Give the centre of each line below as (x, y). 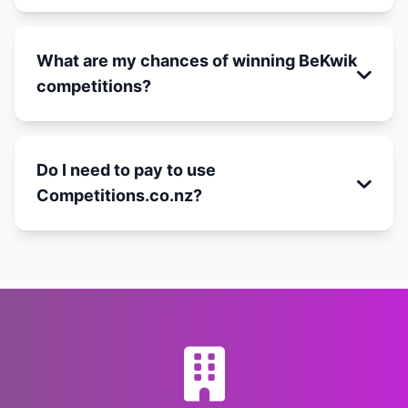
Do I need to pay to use (126, 170)
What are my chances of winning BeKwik (197, 61)
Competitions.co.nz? (119, 195)
